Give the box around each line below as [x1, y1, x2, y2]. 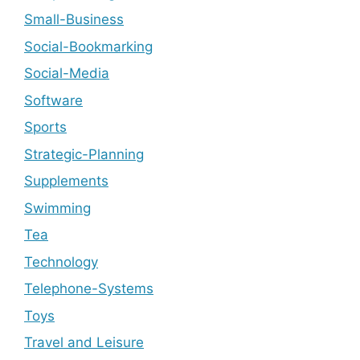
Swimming [24, 199, 91, 216]
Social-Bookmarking [24, 38, 153, 55]
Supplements [24, 173, 108, 190]
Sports [24, 119, 67, 136]
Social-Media [24, 65, 109, 82]
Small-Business [24, 11, 124, 28]
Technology [24, 253, 98, 270]
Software [24, 92, 83, 108]
